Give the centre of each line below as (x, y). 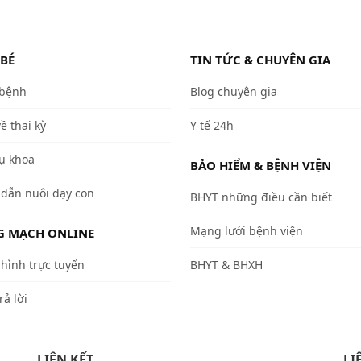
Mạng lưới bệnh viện (247, 230)
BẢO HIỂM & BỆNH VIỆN (261, 165)
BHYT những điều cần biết (261, 197)
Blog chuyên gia (234, 91)
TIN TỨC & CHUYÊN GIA (260, 59)
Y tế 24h (212, 125)
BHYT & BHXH (226, 264)
